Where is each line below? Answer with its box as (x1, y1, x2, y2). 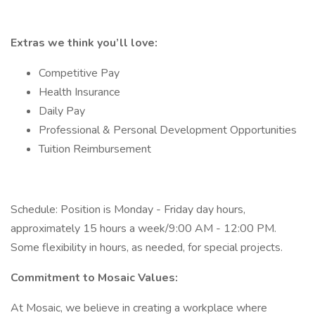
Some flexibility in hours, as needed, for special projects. (11, 240, 285, 255)
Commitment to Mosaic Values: (11, 270, 178, 285)
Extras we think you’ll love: (11, 35, 157, 51)
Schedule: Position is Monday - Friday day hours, (11, 202, 245, 217)
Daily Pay (39, 103, 85, 119)
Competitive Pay (39, 65, 120, 81)
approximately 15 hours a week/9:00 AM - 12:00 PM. (11, 221, 276, 236)
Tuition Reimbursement (39, 141, 151, 157)
